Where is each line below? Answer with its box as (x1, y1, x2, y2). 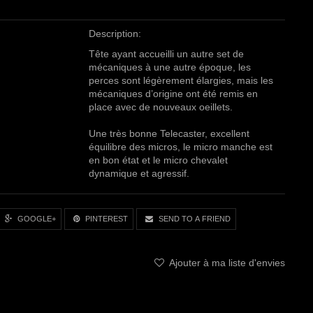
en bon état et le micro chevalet (89, 154, 228, 166)
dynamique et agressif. (89, 167, 189, 179)
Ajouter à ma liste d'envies (166, 257, 285, 269)
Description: (89, 27, 141, 39)
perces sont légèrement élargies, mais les (89, 74, 273, 86)
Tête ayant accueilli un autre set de (89, 48, 244, 59)
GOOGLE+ (15, 214, 57, 224)
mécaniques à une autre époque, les (89, 61, 251, 73)
